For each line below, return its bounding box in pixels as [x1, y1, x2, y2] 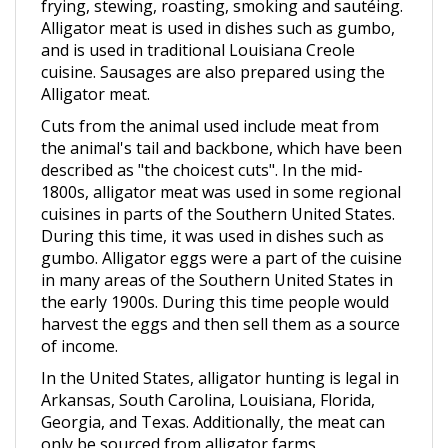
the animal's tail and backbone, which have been [41, 112, 402, 134]
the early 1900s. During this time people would [41, 266, 389, 288]
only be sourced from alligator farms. [41, 408, 319, 430]
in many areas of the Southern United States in [41, 244, 393, 266]
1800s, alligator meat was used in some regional [41, 156, 401, 178]
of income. [41, 310, 118, 332]
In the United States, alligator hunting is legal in [41, 342, 399, 364]
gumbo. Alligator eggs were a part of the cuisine [41, 222, 402, 244]
